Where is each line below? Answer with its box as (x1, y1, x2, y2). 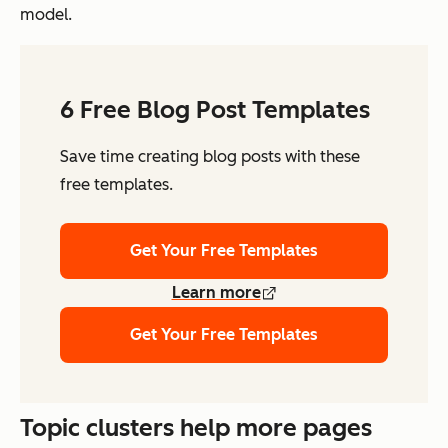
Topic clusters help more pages (20, 413, 372, 443)
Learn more (171, 283, 261, 303)
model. (20, 5, 72, 25)
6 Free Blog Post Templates (60, 95, 370, 125)
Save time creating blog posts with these (60, 147, 360, 167)
